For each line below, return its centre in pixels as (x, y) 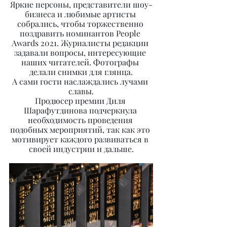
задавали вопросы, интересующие (81, 52)
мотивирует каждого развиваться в (81, 139)
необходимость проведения (81, 120)
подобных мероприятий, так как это (81, 129)
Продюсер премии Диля (81, 101)
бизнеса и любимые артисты (81, 14)
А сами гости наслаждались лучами (81, 81)
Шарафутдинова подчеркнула (81, 110)
